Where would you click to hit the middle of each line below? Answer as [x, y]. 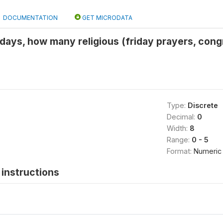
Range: [179, 140]
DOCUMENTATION [30, 18]
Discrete [203, 105]
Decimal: [182, 117]
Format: [180, 151]
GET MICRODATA [107, 18]
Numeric [207, 151]
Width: [178, 128]
